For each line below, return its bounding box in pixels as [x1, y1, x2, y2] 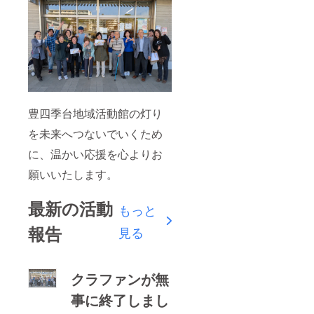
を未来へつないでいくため [28, 125, 163, 142]
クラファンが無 [71, 268, 170, 289]
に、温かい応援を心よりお [28, 145, 163, 162]
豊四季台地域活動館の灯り [28, 104, 163, 121]
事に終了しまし [71, 289, 170, 310]
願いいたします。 [28, 165, 118, 182]
